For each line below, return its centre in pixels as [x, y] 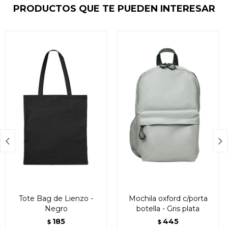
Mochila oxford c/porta [168, 198]
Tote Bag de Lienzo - [56, 198]
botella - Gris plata [168, 209]
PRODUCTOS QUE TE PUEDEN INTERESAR [114, 9]
